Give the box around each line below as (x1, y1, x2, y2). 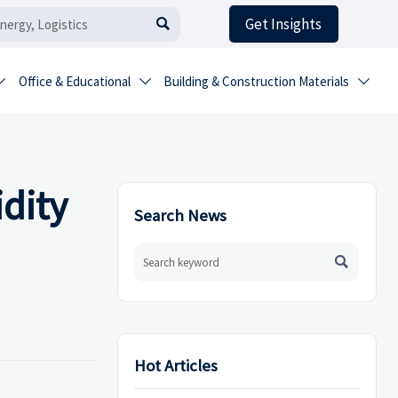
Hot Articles (134, 355, 219, 377)
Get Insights (245, 14, 322, 35)
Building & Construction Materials (163, 73, 350, 91)
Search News (134, 204, 227, 226)
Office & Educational (18, 73, 131, 91)
